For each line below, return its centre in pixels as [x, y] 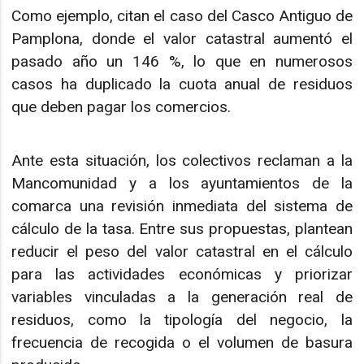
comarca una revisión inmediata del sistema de [182, 206]
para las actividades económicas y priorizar [182, 274]
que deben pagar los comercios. [121, 106]
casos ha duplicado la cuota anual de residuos [182, 84]
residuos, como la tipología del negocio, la [182, 319]
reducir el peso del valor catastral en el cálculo [182, 251]
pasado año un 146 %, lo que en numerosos [182, 61]
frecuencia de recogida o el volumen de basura [182, 342]
